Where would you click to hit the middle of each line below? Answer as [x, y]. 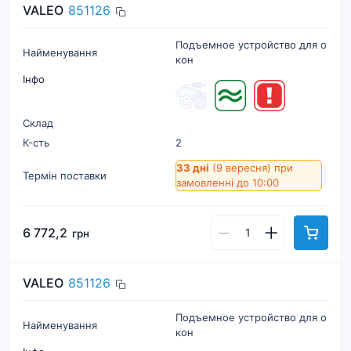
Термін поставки [65, 175]
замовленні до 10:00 [228, 183]
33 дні [193, 168]
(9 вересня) [242, 168]
